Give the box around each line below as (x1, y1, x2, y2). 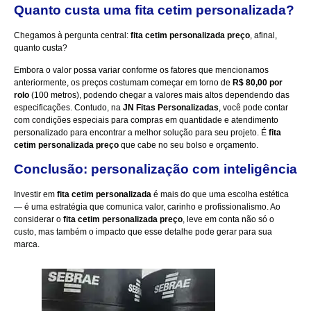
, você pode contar (219, 103, 288, 113)
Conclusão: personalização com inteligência (14, 161, 297, 176)
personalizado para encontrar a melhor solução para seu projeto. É (14, 128, 269, 138)
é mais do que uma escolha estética (151, 189, 289, 199)
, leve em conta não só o (183, 214, 274, 224)
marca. (14, 239, 40, 249)
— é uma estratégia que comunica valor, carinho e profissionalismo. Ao (14, 201, 280, 212)
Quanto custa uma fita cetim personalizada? (14, 3, 294, 18)
